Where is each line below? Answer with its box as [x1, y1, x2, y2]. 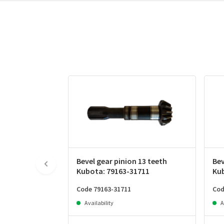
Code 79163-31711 [76, 184, 131, 194]
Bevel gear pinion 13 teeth [76, 156, 167, 166]
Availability [84, 199, 113, 207]
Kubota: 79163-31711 [76, 166, 149, 176]
